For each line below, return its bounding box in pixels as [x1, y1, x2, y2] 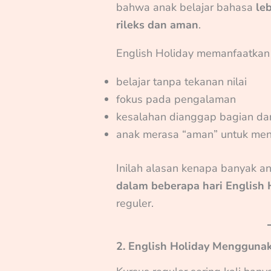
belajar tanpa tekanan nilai [116, 74, 247, 90]
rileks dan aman [116, 18, 199, 33]
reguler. [116, 196, 154, 211]
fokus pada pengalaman [116, 92, 237, 107]
